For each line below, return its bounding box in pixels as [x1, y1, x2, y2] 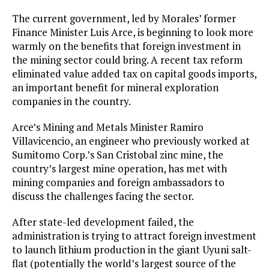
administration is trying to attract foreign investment [12, 229, 256, 243]
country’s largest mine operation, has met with [12, 162, 227, 176]
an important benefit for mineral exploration [12, 80, 219, 95]
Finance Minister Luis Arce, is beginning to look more [12, 25, 253, 40]
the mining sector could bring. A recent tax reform [12, 53, 243, 67]
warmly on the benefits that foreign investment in [12, 39, 241, 53]
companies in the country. [12, 94, 131, 109]
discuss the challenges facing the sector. [12, 189, 194, 204]
